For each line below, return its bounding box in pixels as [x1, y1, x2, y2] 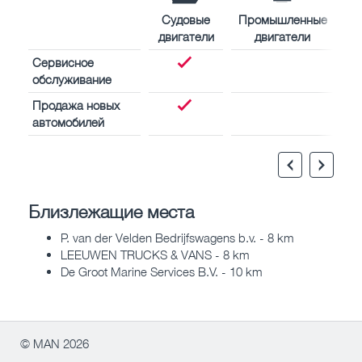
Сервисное [32, 54, 94, 69]
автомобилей [32, 114, 104, 129]
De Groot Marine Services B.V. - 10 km [61, 264, 263, 280]
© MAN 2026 [20, 336, 89, 351]
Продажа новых [32, 97, 120, 112]
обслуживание [32, 71, 112, 86]
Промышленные [238, 11, 327, 27]
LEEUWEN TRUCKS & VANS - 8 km [61, 247, 250, 263]
